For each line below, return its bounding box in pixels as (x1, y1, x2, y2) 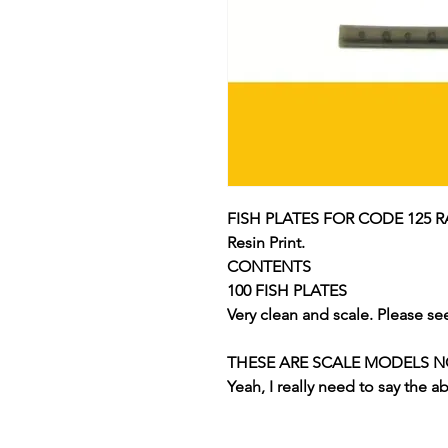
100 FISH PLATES (227, 281, 347, 300)
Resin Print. (227, 233, 305, 252)
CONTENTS (227, 257, 311, 276)
